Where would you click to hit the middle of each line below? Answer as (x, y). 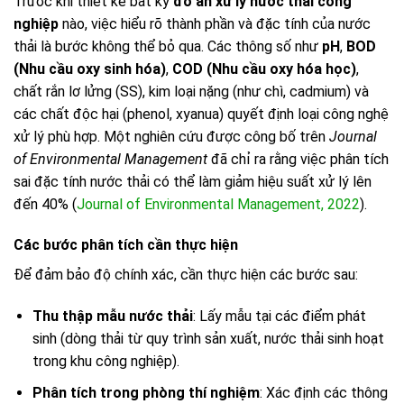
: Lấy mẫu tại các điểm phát (279, 317)
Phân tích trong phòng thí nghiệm (146, 392)
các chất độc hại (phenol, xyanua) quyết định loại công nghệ (201, 114)
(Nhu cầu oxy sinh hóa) (90, 69)
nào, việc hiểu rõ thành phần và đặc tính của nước (215, 23)
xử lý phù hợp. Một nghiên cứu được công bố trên (171, 136)
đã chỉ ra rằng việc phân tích (298, 159)
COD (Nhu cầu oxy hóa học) (264, 69)
